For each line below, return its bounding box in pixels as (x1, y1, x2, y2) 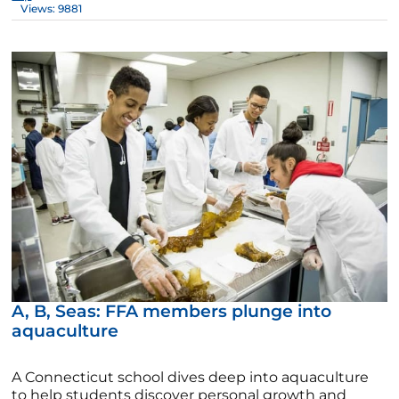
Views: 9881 (20, 2, 83, 16)
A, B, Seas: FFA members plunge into (12, 301, 332, 322)
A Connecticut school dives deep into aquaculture (12, 369, 370, 387)
